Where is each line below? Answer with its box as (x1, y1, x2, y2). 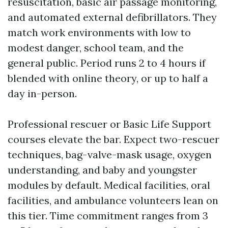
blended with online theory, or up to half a (8, 72, 208, 84)
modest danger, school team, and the (8, 41, 184, 54)
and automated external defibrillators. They (8, 11, 217, 23)
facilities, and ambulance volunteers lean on (8, 194, 218, 207)
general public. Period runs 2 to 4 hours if (8, 56, 206, 69)
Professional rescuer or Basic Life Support (8, 118, 211, 130)
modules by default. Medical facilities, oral (8, 179, 210, 191)
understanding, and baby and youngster (8, 163, 197, 176)
